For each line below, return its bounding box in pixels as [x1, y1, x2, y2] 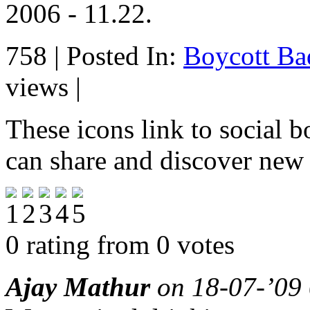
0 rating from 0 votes [6, 229, 235, 259]
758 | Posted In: [6, 40, 183, 71]
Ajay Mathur [6, 271, 150, 302]
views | [6, 71, 81, 102]
